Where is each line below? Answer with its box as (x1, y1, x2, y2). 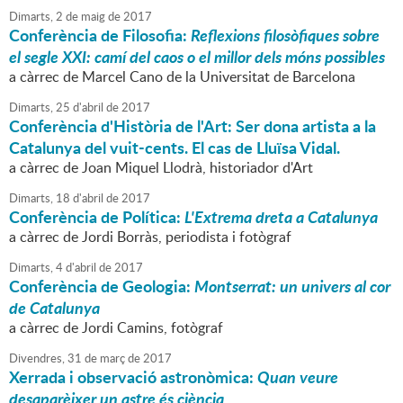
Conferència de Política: (9, 205, 184, 229)
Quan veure (257, 365, 338, 390)
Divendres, (9, 350, 65, 367)
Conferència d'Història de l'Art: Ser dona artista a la (9, 114, 376, 139)
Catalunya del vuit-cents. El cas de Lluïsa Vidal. (9, 136, 340, 160)
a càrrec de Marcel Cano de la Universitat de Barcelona (9, 67, 355, 87)
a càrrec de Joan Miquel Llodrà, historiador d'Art (9, 157, 313, 178)
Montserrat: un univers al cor (194, 274, 390, 299)
